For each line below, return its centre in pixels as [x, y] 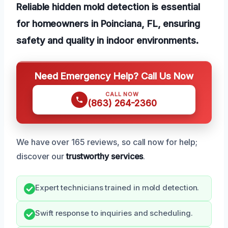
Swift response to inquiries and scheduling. [114, 213]
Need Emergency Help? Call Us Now [114, 76]
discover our [41, 156]
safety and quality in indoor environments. [107, 40]
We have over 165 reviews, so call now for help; [107, 142]
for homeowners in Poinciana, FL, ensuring [108, 23]
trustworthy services [105, 156]
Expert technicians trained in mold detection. [117, 188]
